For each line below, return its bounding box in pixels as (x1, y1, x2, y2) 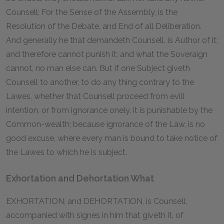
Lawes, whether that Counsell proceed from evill (6, 91, 184, 101)
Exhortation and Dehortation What (6, 172, 154, 183)
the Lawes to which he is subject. (6, 147, 127, 157)
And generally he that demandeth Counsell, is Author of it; (6, 35, 218, 45)
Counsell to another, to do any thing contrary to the (6, 77, 194, 87)
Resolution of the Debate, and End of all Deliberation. (6, 21, 201, 31)
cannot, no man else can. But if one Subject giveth (6, 63, 190, 73)
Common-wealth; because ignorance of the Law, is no (6, 119, 205, 129)
